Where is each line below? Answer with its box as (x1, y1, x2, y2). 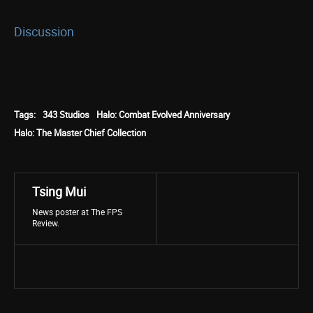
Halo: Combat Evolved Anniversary (96, 108, 230, 121)
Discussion (14, 23, 74, 40)
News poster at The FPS (32, 206, 122, 217)
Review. (32, 217, 59, 228)
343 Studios (43, 108, 89, 121)
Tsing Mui (32, 183, 86, 200)
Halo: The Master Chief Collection (14, 126, 146, 139)
